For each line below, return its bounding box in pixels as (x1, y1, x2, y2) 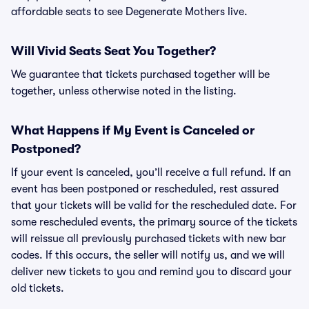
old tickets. (11, 282, 64, 295)
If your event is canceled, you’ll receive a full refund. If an (11, 166, 291, 179)
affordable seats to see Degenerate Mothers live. (11, 6, 248, 18)
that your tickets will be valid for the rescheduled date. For (11, 199, 297, 212)
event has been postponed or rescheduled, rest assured (11, 183, 279, 195)
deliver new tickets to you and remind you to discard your (11, 266, 292, 278)
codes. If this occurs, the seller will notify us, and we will (11, 249, 285, 261)
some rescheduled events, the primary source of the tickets (11, 216, 297, 228)
